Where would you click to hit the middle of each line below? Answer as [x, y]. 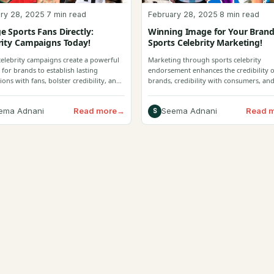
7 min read [67, 14]
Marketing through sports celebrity [204, 59]
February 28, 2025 [183, 14]
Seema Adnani [189, 111]
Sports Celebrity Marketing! [205, 42]
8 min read [239, 14]
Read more [95, 110]
